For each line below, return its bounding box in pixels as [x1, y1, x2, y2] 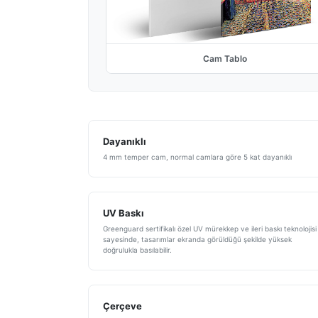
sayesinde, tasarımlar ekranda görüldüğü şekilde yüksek [103, 235, 292, 244]
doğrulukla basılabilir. [103, 246, 172, 255]
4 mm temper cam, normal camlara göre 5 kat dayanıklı [103, 153, 292, 162]
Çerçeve [103, 300, 142, 312]
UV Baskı [103, 207, 144, 219]
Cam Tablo [202, 53, 247, 65]
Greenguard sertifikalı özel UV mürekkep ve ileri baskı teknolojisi [103, 224, 317, 234]
